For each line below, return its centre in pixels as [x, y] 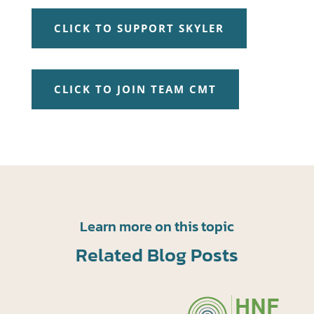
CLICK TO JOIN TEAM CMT [135, 89]
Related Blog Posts [157, 254]
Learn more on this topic [157, 226]
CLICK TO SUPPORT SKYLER [139, 28]
